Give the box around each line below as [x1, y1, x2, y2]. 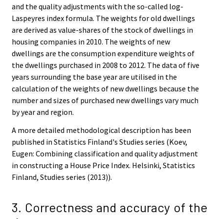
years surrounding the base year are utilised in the [12, 72, 177, 82]
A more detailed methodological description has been [12, 125, 191, 135]
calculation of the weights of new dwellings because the [12, 84, 199, 94]
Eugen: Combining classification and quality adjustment [12, 148, 198, 158]
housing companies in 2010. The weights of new [12, 37, 170, 47]
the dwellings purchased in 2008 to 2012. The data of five [12, 60, 199, 70]
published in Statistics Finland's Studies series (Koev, [12, 136, 187, 147]
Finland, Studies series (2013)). [12, 172, 112, 182]
